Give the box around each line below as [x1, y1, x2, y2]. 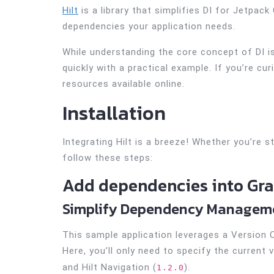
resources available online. [62, 78, 185, 90]
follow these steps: [62, 152, 153, 164]
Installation [62, 98, 166, 128]
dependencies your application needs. [62, 21, 235, 32]
